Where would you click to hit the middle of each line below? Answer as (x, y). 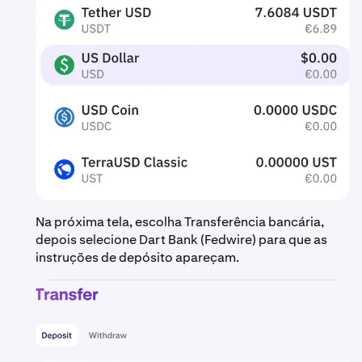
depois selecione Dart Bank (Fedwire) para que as (181, 240)
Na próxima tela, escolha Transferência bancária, (180, 222)
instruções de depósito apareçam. (137, 258)
